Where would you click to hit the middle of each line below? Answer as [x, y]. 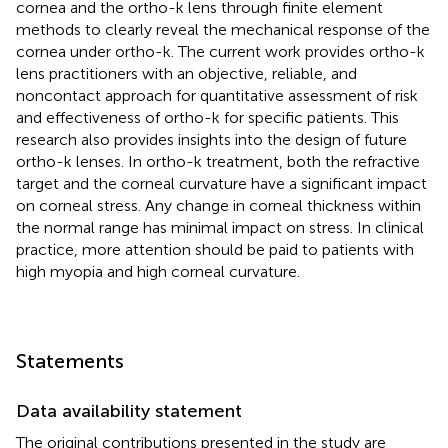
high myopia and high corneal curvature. [158, 271]
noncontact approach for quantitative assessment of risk [217, 95]
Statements [70, 360]
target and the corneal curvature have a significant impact [221, 183]
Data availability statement [129, 410]
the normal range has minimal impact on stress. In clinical [220, 227]
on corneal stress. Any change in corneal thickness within [218, 205]
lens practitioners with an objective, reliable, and [186, 73]
